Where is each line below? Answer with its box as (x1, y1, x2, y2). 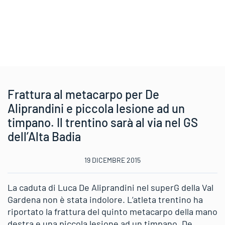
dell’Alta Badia (8, 129, 81, 144)
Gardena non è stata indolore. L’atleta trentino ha (8, 194, 203, 205)
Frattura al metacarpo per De (8, 87, 159, 101)
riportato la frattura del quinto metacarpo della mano (8, 206, 217, 217)
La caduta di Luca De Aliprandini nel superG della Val (8, 182, 213, 193)
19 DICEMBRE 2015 (84, 156, 141, 164)
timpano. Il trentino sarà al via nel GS (8, 115, 198, 130)
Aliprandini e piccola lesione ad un (8, 101, 185, 116)
